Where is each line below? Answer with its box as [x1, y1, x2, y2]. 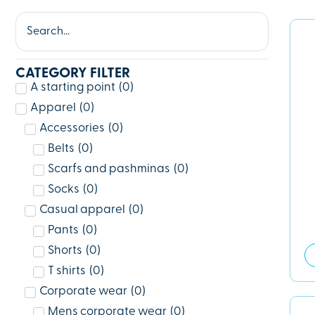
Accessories [39, 122, 105, 135]
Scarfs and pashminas [48, 163, 170, 176]
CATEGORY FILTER [15, 67, 130, 82]
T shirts [48, 265, 86, 278]
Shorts [48, 245, 82, 257]
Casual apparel [39, 204, 125, 217]
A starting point [30, 82, 115, 94]
